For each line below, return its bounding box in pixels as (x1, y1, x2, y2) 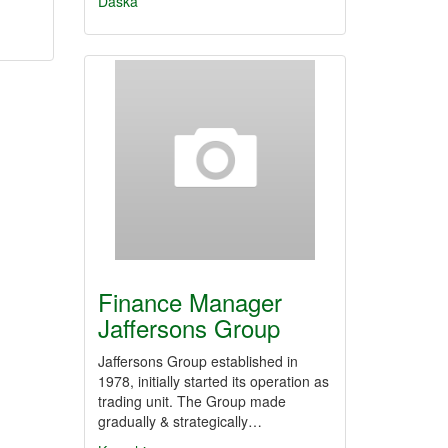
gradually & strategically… (97, 411, 262, 431)
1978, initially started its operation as (97, 371, 329, 391)
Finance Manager (97, 284, 282, 319)
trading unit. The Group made (97, 391, 286, 411)
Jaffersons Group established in (97, 351, 298, 371)
